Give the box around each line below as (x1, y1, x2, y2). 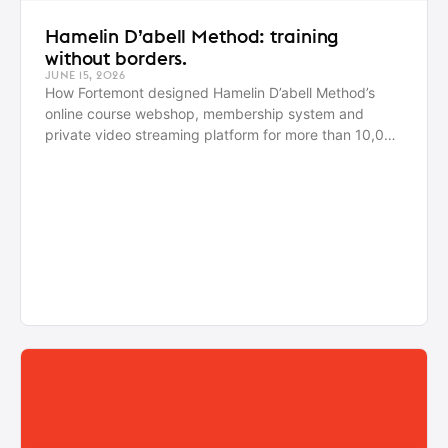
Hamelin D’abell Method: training (45, 24, 339, 49)
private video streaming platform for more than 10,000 (45, 126, 402, 144)
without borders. (45, 46, 188, 71)
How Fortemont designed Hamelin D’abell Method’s (45, 84, 375, 102)
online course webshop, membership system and (45, 105, 364, 123)
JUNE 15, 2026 (45, 68, 126, 83)
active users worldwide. (45, 147, 199, 165)
